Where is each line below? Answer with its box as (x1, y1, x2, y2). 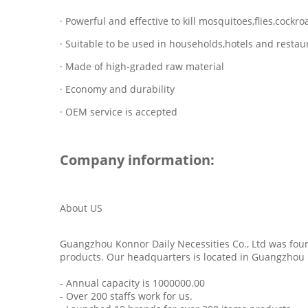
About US (60, 201, 102, 214)
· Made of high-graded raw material (60, 60, 224, 73)
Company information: (60, 151, 214, 169)
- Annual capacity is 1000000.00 (60, 276, 205, 289)
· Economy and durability (60, 82, 175, 96)
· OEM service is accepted (60, 105, 177, 118)
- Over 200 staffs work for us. (60, 289, 192, 302)
